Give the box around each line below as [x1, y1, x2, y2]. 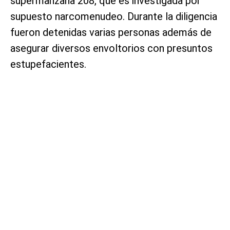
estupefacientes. [10, 57, 86, 70]
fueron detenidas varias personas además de [10, 26, 212, 39]
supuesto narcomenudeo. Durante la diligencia [10, 10, 217, 23]
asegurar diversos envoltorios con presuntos [10, 42, 213, 54]
